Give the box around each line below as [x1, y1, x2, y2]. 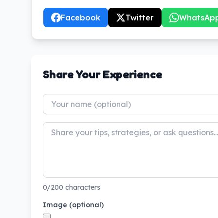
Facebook [61, 13, 100, 22]
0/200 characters [43, 183, 100, 192]
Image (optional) [43, 200, 104, 209]
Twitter [126, 13, 154, 22]
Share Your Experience [43, 67, 163, 81]
